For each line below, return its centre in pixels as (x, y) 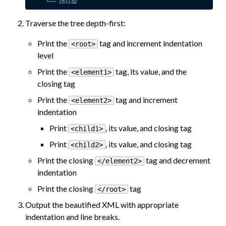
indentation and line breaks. (73, 217)
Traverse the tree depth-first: (76, 23)
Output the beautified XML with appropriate (102, 205)
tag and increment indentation (150, 43)
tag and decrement (178, 160)
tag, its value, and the (151, 71)
